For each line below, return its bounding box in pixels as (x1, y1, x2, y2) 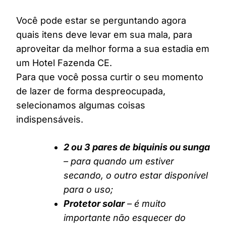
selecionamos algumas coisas (16, 100, 145, 111)
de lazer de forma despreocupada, (16, 86, 165, 97)
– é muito (125, 198, 166, 209)
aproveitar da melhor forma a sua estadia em (16, 43, 209, 54)
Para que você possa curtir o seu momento (16, 72, 203, 83)
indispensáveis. (16, 114, 83, 125)
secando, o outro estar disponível (64, 170, 208, 181)
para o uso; (64, 184, 113, 195)
